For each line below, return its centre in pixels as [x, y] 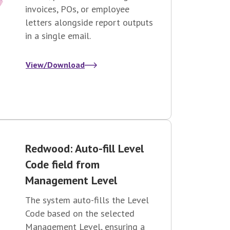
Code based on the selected [80, 214]
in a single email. [58, 36]
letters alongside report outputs [89, 23]
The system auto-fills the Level [87, 200]
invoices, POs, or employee [77, 9]
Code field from [62, 165]
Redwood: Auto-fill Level [84, 149]
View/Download [55, 65]
